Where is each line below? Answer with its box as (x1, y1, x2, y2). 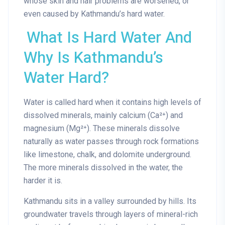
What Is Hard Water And (27, 27, 192, 50)
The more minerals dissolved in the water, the (24, 163, 183, 173)
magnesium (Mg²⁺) (24, 124, 89, 134)
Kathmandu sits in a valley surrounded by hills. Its (24, 196, 196, 206)
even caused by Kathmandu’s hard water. (24, 9, 165, 19)
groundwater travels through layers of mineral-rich (24, 209, 198, 219)
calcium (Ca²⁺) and (119, 110, 183, 121)
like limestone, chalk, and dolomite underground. (24, 150, 191, 160)
